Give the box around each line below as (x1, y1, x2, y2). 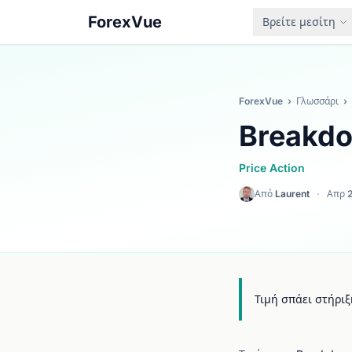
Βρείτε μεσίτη (262, 15, 335, 28)
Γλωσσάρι (296, 95, 339, 107)
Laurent (275, 188, 310, 200)
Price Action (239, 161, 305, 174)
